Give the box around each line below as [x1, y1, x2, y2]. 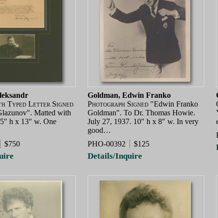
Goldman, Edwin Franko [88, 91, 171, 100]
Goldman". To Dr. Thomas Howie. [88, 109, 195, 117]
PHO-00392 [88, 139, 126, 148]
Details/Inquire [88, 151, 142, 161]
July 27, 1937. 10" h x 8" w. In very [88, 117, 199, 126]
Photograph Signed [88, 100, 148, 109]
